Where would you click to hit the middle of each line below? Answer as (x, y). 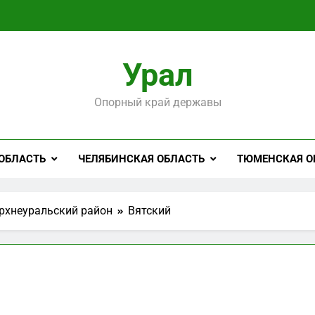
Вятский (149, 211)
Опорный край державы (157, 102)
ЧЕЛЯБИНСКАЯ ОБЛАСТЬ (142, 159)
